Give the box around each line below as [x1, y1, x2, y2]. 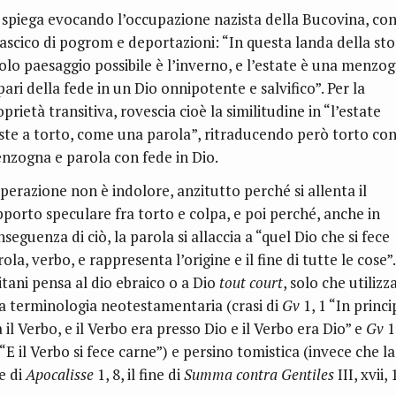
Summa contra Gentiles [184, 363, 334, 385]
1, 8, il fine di [94, 363, 184, 385]
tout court [219, 271, 283, 293]
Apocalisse [26, 363, 94, 385]
